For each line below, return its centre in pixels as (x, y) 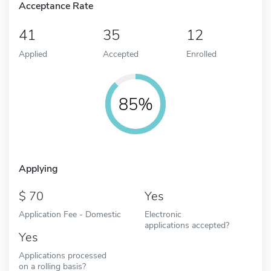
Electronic (163, 214)
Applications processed (63, 255)
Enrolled (202, 54)
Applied (33, 54)
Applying (38, 168)
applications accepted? (187, 225)
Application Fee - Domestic (70, 214)
